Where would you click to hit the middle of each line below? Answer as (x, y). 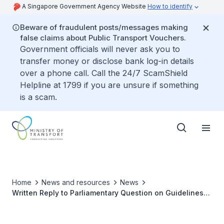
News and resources (76, 182)
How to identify (170, 6)
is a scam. (38, 97)
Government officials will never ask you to (100, 49)
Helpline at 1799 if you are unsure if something (109, 85)
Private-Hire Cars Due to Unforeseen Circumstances (103, 214)
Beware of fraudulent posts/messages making (104, 27)
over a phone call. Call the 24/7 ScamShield (104, 73)
